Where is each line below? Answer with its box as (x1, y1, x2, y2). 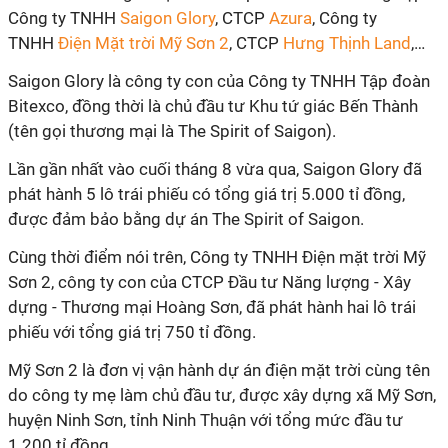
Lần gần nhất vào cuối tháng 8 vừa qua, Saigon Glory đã (8, 159, 422, 179)
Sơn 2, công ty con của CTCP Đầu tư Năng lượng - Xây (8, 272, 411, 292)
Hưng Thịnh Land (283, 33, 411, 53)
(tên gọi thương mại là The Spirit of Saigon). (8, 121, 336, 141)
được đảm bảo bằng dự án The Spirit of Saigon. (8, 209, 364, 229)
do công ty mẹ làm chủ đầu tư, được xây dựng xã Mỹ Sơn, (8, 385, 436, 405)
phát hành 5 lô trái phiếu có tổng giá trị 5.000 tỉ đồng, (8, 184, 405, 204)
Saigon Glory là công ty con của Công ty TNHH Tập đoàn (8, 71, 430, 91)
